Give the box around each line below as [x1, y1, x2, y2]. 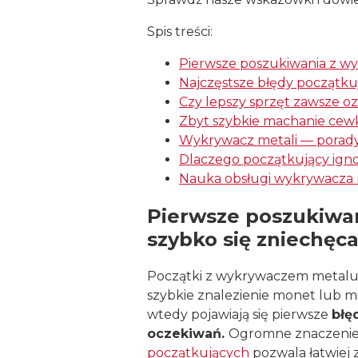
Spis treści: [147, 23, 213, 39]
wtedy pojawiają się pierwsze [147, 306, 332, 322]
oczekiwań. [147, 325, 229, 341]
